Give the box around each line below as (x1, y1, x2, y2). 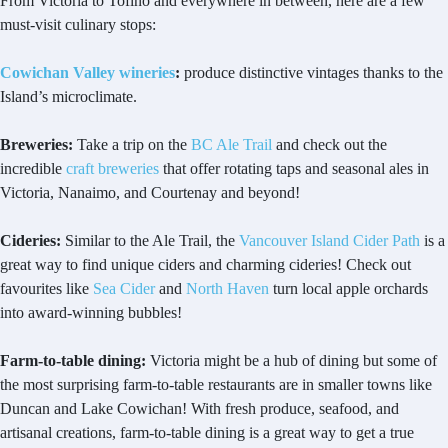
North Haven (186, 280, 269, 298)
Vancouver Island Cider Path (239, 232, 420, 250)
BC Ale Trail (191, 136, 272, 154)
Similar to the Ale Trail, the (61, 232, 239, 250)
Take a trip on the (73, 136, 191, 154)
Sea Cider (93, 280, 155, 298)
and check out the (272, 136, 387, 154)
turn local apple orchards (269, 280, 428, 298)
